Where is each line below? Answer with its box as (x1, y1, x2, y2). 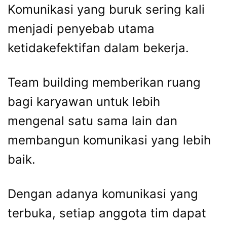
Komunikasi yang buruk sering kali (8, 2, 205, 17)
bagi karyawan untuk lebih (8, 94, 160, 109)
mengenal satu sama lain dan (8, 113, 177, 129)
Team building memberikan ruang (8, 75, 201, 90)
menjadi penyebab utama (8, 21, 155, 36)
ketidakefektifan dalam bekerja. (8, 41, 189, 56)
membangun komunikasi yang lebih (8, 133, 211, 148)
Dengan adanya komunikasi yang (8, 186, 198, 202)
